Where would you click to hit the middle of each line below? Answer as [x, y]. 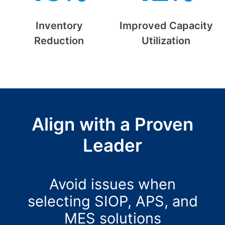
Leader [113, 145]
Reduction [59, 41]
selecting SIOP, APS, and [113, 201]
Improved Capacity [166, 26]
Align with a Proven [113, 124]
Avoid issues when [113, 184]
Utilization [166, 41]
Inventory [59, 26]
